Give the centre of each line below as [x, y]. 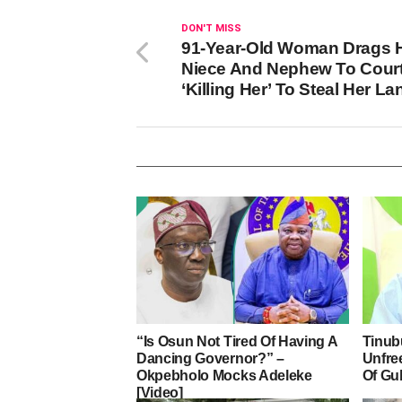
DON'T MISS [211, 28]
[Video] [160, 392]
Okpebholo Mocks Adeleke [224, 375]
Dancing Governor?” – [210, 358]
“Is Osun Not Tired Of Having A [237, 341]
